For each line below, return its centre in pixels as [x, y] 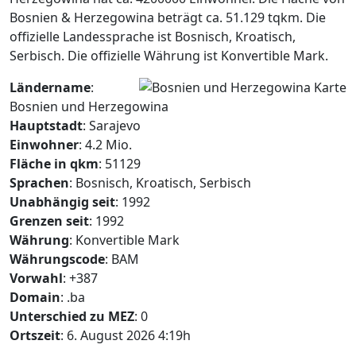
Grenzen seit [49, 221]
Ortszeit [35, 335]
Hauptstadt [46, 126]
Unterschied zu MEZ [72, 316]
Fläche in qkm [54, 164]
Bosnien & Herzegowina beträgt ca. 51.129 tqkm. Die [168, 17]
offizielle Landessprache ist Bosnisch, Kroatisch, [153, 37]
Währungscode [57, 259]
